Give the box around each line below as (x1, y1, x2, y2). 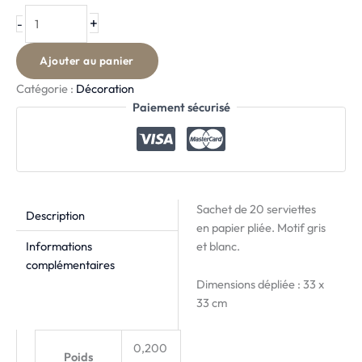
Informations (25, 238, 92, 255)
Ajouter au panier (40, 53, 134, 68)
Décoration (76, 80, 134, 96)
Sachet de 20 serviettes (196, 201, 316, 217)
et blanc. (196, 238, 240, 255)
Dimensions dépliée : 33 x (196, 276, 324, 292)
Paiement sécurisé (132, 99, 230, 115)
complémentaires (25, 257, 115, 273)
